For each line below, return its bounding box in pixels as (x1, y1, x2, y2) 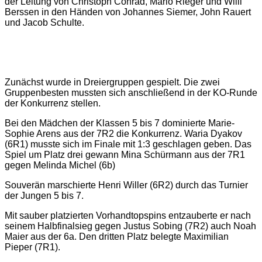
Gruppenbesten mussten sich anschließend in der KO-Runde (5, 88, 257, 98)
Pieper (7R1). (5, 242, 60, 253)
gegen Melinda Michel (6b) (5, 160, 115, 171)
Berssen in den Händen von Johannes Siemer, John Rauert (5, 7, 251, 18)
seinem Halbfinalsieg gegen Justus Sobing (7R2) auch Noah (5, 221, 256, 232)
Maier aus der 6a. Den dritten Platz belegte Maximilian (5, 232, 229, 242)
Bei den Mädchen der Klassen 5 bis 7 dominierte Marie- (5, 118, 235, 129)
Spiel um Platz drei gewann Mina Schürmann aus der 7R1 (5, 150, 245, 160)
